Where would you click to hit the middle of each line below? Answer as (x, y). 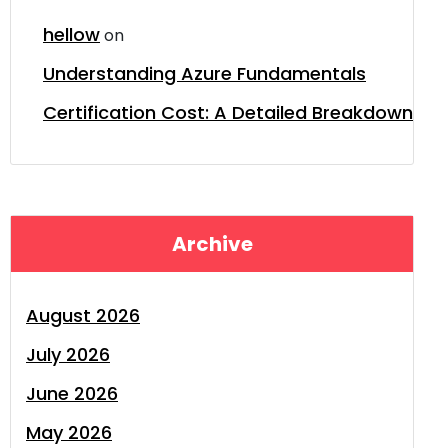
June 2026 (72, 393)
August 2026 (83, 315)
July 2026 (68, 354)
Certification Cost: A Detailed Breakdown (228, 112)
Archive (212, 244)
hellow (71, 34)
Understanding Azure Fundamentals (204, 73)
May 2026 (69, 432)
